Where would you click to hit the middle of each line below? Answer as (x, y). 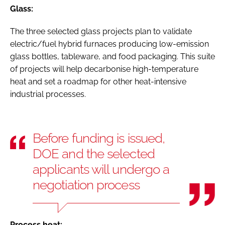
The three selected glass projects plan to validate (101, 31)
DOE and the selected (94, 153)
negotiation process (86, 185)
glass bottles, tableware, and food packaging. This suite (113, 56)
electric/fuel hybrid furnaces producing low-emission (109, 44)
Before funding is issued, (99, 138)
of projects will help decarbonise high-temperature (104, 69)
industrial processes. (50, 94)
